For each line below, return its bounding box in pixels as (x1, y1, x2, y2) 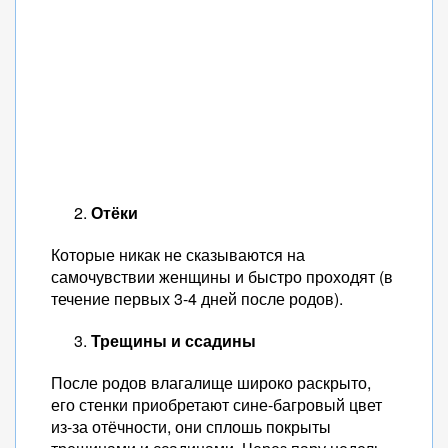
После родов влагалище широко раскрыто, (51, 371, 371, 394)
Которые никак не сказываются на (51, 243, 305, 266)
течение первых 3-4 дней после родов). (51, 287, 343, 310)
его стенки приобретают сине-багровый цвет (51, 393, 382, 416)
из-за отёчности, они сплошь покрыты (51, 415, 331, 438)
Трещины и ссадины (91, 329, 256, 352)
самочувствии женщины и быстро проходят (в (51, 265, 393, 288)
